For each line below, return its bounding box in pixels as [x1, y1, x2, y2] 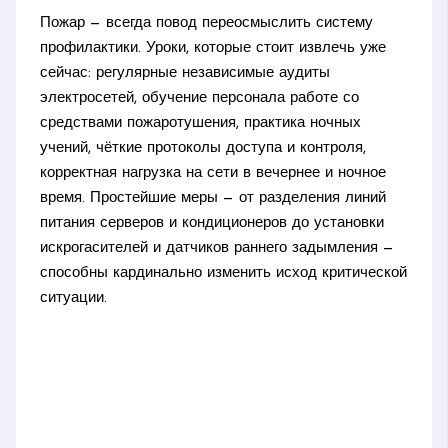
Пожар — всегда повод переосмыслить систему [40, 16, 374, 32]
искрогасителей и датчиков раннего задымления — [40, 241, 395, 257]
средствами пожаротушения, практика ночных [40, 116, 362, 132]
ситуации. [40, 291, 108, 307]
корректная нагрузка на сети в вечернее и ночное [40, 166, 387, 182]
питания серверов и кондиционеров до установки [40, 216, 385, 232]
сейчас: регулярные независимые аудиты [40, 66, 331, 82]
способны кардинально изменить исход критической [40, 266, 408, 282]
